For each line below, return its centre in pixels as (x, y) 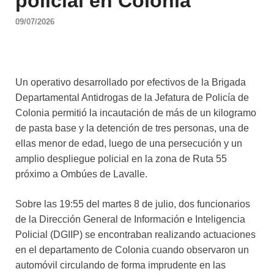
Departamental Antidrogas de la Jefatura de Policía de (132, 98)
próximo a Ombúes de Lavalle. (81, 174)
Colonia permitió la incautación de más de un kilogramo (136, 113)
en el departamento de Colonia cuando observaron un (132, 250)
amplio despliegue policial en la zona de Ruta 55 (121, 159)
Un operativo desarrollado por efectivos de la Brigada (131, 83)
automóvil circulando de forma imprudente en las (120, 265)
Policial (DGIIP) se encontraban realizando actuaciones (135, 235)
